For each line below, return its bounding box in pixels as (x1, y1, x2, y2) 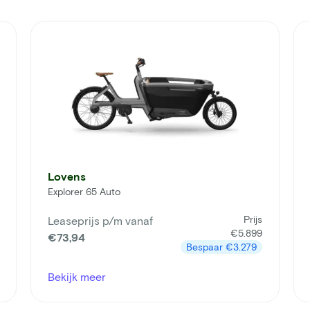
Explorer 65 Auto (48, 185, 120, 198)
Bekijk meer (48, 270, 106, 284)
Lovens (48, 170, 86, 183)
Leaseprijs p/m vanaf (48, 214, 153, 228)
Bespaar (186, 241, 226, 253)
